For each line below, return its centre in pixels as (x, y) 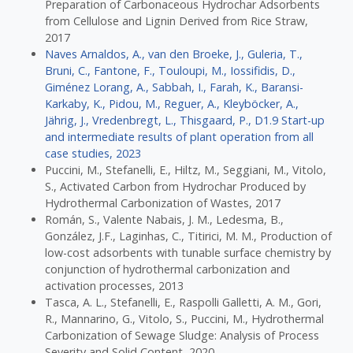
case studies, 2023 (93, 154)
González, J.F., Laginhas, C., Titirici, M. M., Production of (189, 236)
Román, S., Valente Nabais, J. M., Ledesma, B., (165, 220)
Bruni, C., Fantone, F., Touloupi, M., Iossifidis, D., (171, 71)
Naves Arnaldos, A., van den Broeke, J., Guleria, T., (174, 54)
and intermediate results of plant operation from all (180, 137)
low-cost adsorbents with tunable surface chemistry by (188, 253)
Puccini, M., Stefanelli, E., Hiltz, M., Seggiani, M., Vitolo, (186, 170)
